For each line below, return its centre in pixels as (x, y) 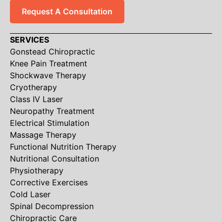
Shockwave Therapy (48, 76)
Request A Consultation (67, 12)
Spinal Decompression (52, 206)
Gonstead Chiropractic (53, 52)
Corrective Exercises (49, 183)
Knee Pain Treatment (49, 64)
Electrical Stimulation (50, 123)
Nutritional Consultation (55, 159)
